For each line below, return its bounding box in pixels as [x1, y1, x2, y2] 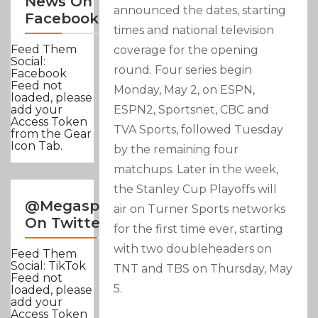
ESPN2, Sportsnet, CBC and [114, 102, 270, 116]
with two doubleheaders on [114, 241, 273, 256]
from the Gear [11, 127, 92, 141]
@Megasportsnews [25, 197, 170, 215]
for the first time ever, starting [114, 221, 284, 236]
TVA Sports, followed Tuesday [114, 122, 284, 136]
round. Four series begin [114, 62, 253, 77]
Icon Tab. [11, 139, 62, 153]
